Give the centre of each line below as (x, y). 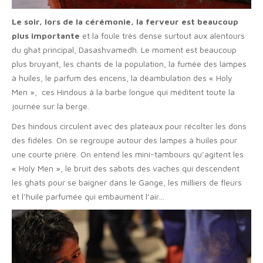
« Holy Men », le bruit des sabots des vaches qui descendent (126, 168)
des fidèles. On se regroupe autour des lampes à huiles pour (124, 140)
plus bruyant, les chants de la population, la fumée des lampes (129, 64)
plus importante (46, 36)
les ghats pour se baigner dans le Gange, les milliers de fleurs (127, 183)
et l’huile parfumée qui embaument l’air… (88, 197)
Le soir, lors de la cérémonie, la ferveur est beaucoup (125, 22)
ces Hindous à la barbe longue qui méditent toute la (137, 92)
